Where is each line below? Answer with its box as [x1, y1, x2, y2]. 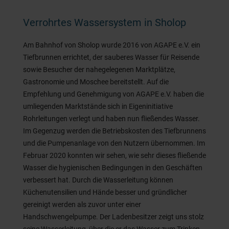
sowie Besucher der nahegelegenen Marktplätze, [22, 65, 175, 74]
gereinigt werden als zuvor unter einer [22, 200, 141, 209]
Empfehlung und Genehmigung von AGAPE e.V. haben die [22, 90, 204, 99]
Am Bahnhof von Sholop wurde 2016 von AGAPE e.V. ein [22, 41, 200, 50]
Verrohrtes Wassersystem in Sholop [22, 16, 186, 29]
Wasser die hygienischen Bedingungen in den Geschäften [22, 164, 202, 172]
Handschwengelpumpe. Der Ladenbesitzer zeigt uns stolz [22, 213, 204, 221]
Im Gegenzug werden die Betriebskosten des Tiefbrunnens [22, 127, 206, 135]
